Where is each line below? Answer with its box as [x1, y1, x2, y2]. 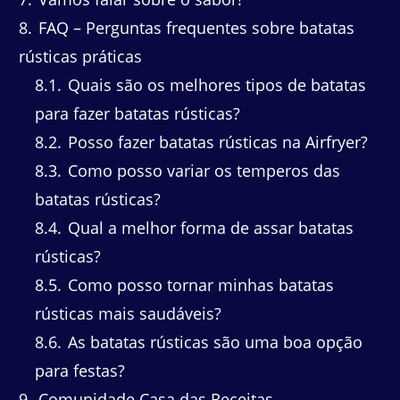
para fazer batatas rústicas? [35, 103, 240, 125]
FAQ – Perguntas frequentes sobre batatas [34, 17, 354, 39]
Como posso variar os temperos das [63, 160, 340, 182]
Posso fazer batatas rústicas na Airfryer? [63, 131, 368, 154]
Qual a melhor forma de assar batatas [63, 217, 354, 239]
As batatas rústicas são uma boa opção [63, 331, 362, 354]
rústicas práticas [19, 46, 142, 68]
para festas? [35, 360, 125, 382]
